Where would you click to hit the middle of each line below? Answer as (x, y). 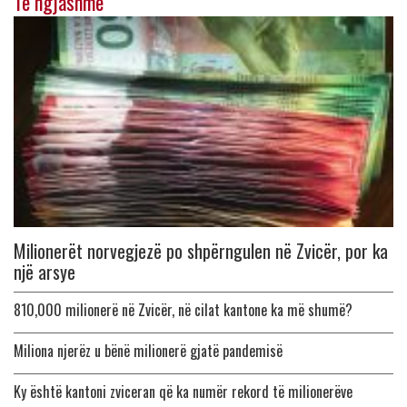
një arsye (45, 271)
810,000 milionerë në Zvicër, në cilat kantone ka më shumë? (183, 309)
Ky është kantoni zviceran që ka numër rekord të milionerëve (183, 391)
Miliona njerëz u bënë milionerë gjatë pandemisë (148, 350)
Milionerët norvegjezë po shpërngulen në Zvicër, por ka (201, 250)
